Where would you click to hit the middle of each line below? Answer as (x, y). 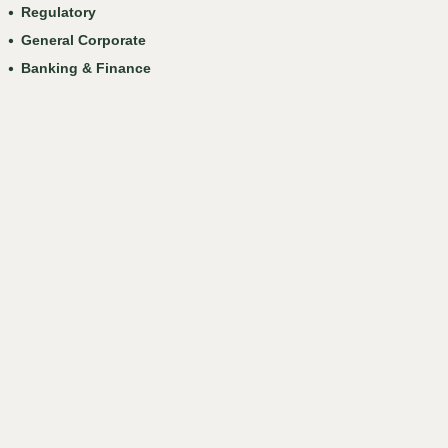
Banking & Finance (86, 68)
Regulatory (59, 12)
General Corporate (84, 40)
